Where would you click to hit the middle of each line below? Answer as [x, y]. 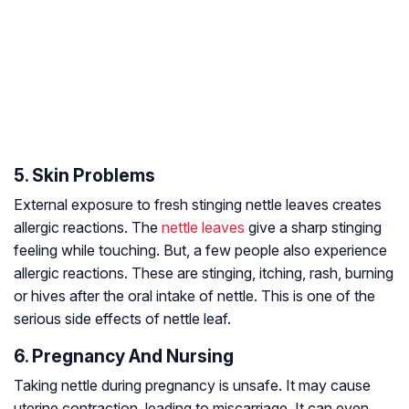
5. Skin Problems [84, 176]
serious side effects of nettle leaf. [122, 319]
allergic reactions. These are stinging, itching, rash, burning [204, 273]
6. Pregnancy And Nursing [124, 357]
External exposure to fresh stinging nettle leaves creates [198, 205]
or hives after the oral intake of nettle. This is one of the [194, 296]
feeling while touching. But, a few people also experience [200, 251]
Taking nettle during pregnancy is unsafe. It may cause [192, 386]
